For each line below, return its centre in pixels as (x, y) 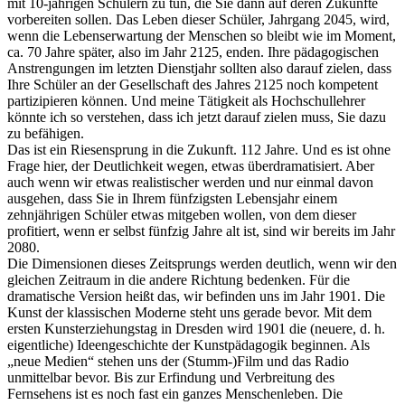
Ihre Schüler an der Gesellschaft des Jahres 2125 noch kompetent (193, 85)
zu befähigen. (46, 134)
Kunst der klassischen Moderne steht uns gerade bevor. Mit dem (189, 313)
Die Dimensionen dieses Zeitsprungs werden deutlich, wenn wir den (202, 264)
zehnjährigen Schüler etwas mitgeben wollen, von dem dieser (182, 215)
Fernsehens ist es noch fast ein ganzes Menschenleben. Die (175, 394)
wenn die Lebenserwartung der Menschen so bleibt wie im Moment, (202, 36)
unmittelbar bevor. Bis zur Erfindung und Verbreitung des (171, 378)
